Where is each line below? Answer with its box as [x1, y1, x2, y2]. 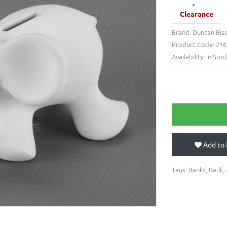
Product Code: [172, 39, 216, 49]
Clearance [180, 9, 213, 18]
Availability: [172, 51, 206, 61]
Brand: [172, 27, 193, 37]
